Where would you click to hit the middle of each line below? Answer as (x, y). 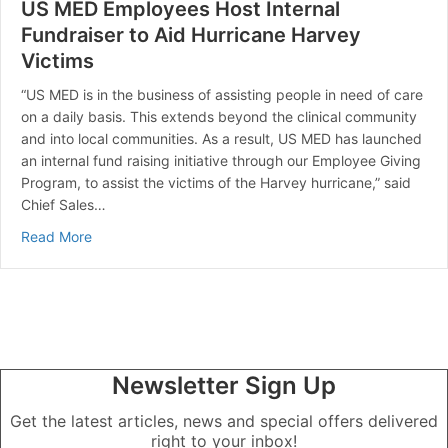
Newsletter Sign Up (224, 385)
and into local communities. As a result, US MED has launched (221, 138)
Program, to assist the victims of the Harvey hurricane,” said (216, 182)
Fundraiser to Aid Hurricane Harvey (191, 35)
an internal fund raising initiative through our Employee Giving (221, 160)
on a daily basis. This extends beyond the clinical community (219, 116)
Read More (56, 236)
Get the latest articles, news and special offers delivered (224, 421)
